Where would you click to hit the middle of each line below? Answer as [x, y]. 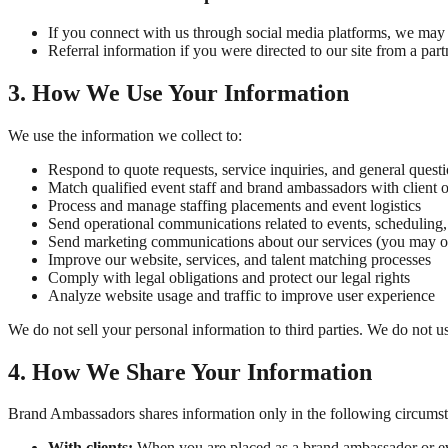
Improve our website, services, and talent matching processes [239, 259]
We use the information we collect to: [125, 135]
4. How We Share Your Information [190, 371]
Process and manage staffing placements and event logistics [234, 205]
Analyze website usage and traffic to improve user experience [241, 295]
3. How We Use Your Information [178, 92]
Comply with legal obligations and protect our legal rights [229, 277]
